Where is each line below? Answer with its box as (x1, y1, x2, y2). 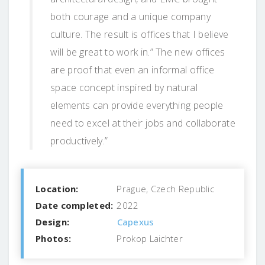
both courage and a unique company (50, 9, 211, 23)
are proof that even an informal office (50, 63, 215, 76)
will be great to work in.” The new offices (50, 45, 225, 59)
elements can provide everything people (50, 98, 224, 112)
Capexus (117, 215, 154, 228)
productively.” (50, 134, 108, 147)
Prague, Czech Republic (114, 182, 215, 195)
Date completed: (35, 199, 114, 211)
